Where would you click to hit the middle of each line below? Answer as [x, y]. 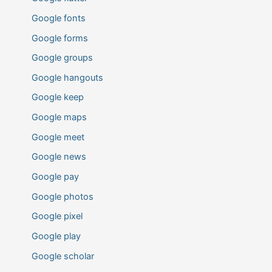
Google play [56, 236]
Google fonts [58, 18]
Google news [59, 157]
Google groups [62, 58]
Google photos [62, 196]
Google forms [59, 38]
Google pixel [57, 216]
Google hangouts [67, 77]
